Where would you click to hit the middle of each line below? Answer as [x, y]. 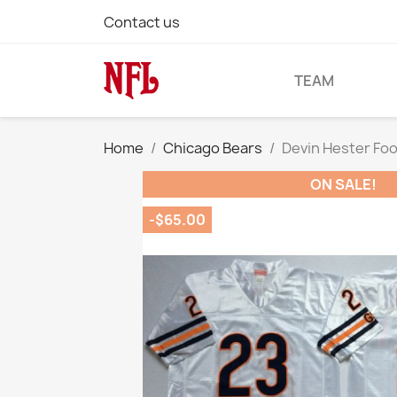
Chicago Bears [213, 148]
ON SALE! [343, 184]
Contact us [142, 22]
